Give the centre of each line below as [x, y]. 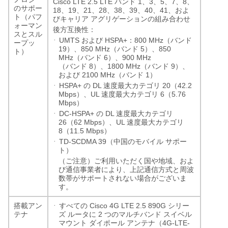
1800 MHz [124, 66]
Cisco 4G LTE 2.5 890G [128, 205]
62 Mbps [88, 122]
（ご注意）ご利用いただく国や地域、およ [126, 161]
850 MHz [95, 49]
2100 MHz [97, 75]
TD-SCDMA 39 [83, 141]
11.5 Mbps [87, 131]
